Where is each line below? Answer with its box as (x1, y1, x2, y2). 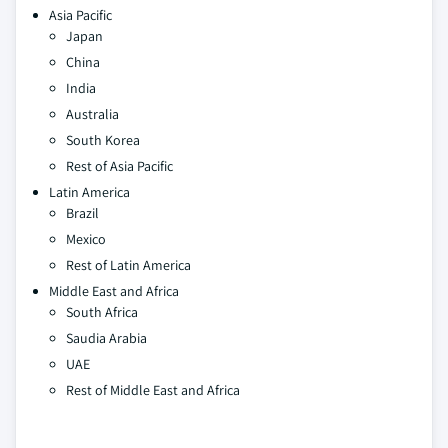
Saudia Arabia (66, 329, 147, 348)
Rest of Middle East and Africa (66, 381, 240, 400)
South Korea (66, 131, 140, 150)
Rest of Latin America (66, 256, 191, 275)
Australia (66, 105, 119, 124)
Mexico (66, 230, 106, 249)
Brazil (66, 204, 99, 223)
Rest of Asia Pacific (66, 157, 173, 176)
